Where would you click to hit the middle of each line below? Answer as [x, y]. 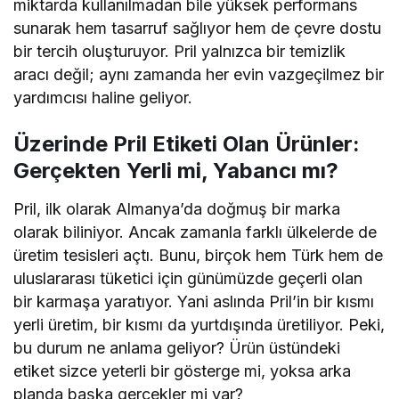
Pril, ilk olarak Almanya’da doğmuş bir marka [177, 209]
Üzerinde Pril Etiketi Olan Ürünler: [187, 144]
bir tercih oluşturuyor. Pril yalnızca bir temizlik [180, 52]
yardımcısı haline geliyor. [103, 98]
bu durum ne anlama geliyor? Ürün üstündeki [177, 348]
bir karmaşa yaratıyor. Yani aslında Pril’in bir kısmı [194, 302]
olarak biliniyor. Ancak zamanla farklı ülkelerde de [195, 232]
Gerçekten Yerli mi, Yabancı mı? [176, 171]
